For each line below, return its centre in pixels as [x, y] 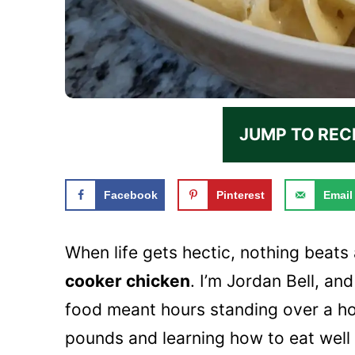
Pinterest [240, 195]
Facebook [131, 195]
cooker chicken [128, 281]
